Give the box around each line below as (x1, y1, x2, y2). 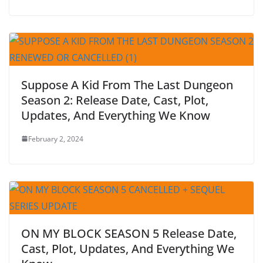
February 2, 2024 (28, 133, 83, 144)
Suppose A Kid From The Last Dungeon (21, 76, 233, 93)
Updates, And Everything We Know (21, 107, 210, 123)
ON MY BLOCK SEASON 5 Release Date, (21, 225, 237, 241)
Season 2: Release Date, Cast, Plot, (21, 92, 208, 108)
